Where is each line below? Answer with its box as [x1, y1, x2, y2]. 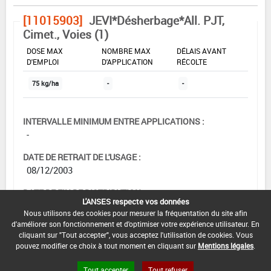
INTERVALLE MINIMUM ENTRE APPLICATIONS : [23, 115, 204, 127]
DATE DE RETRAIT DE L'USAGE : [23, 151, 141, 163]
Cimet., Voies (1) [23, 26, 108, 42]
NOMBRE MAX [102, 45, 151, 56]
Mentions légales [198, 241, 253, 250]
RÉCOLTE [177, 56, 207, 67]
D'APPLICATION [102, 56, 153, 67]
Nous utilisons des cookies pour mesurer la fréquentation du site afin [24, 208, 247, 218]
